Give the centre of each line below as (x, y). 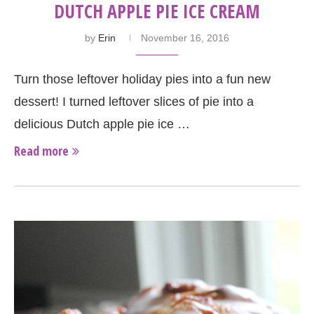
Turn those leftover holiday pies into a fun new (142, 80)
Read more (41, 151)
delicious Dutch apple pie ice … (102, 124)
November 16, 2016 (185, 38)
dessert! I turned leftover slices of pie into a (134, 102)
